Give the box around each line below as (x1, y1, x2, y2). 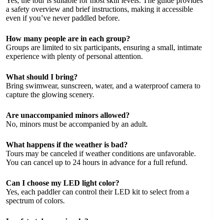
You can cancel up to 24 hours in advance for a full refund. (6, 158, 188, 167)
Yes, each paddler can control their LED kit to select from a (6, 188, 189, 196)
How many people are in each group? (6, 34, 130, 43)
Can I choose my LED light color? (6, 179, 119, 188)
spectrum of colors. (6, 196, 65, 205)
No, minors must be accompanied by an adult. (6, 120, 148, 129)
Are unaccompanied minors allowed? (6, 111, 130, 120)
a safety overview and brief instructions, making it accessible (6, 5, 193, 14)
